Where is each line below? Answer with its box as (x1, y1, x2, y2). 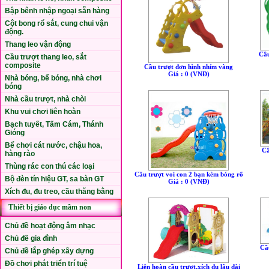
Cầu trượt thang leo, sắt (5, 53, 86, 61)
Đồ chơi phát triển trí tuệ (5, 259, 88, 268)
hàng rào (5, 150, 35, 158)
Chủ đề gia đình (5, 234, 57, 243)
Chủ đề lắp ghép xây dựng (5, 247, 94, 255)
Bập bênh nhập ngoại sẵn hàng (5, 7, 109, 15)
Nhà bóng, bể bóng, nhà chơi (5, 74, 101, 82)
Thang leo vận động (5, 40, 71, 49)
